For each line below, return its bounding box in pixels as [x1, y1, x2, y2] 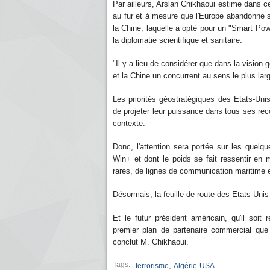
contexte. [113, 119, 145, 128]
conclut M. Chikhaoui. [113, 237, 189, 246]
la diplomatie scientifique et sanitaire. [113, 36, 242, 45]
